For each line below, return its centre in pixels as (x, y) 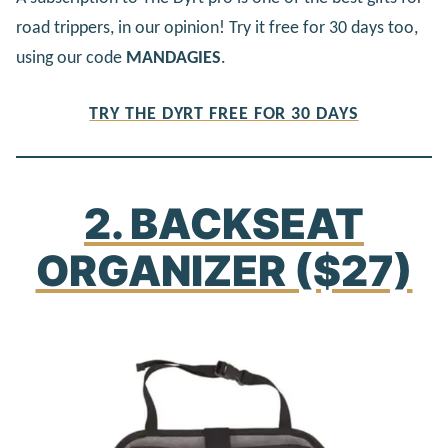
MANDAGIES (173, 58)
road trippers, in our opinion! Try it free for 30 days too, (217, 28)
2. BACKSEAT (224, 224)
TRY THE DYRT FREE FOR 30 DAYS (224, 115)
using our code (71, 58)
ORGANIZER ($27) (224, 271)
